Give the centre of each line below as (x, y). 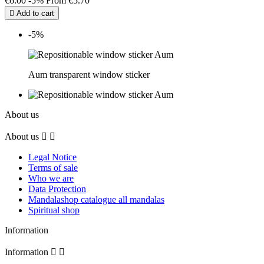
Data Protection (57, 189)
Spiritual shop (54, 210)
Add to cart (34, 14)
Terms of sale (53, 168)
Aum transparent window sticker (89, 75)
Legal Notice (52, 157)
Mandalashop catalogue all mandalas (96, 200)
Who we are (51, 179)
